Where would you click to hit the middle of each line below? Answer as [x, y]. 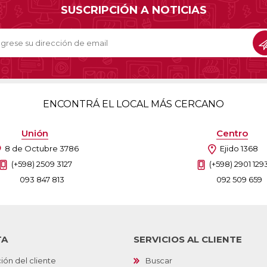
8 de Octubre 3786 [41, 148]
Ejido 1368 [239, 148]
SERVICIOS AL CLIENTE [188, 240]
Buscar [159, 261]
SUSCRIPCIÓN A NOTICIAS [133, 10]
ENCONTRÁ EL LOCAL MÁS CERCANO [133, 104]
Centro [232, 133]
